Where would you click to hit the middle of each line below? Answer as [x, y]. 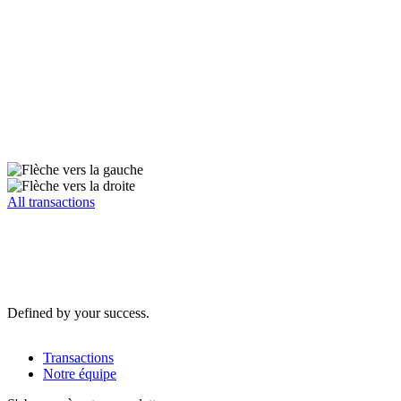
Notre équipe [80, 373]
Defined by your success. [78, 312]
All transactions [51, 201]
